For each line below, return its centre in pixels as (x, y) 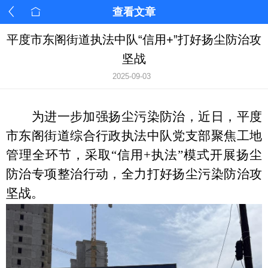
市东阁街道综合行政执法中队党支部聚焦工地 (134, 136)
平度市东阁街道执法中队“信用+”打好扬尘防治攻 (134, 39)
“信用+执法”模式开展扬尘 (187, 155)
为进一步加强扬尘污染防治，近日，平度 (147, 117)
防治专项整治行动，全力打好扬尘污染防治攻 (134, 174)
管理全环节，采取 (59, 155)
